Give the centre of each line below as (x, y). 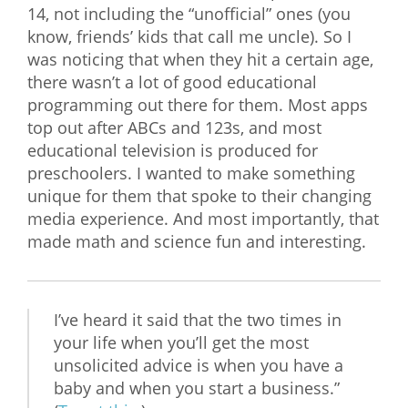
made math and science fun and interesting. (197, 242)
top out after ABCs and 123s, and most (174, 128)
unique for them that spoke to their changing (199, 196)
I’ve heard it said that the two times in (198, 320)
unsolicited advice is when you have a (199, 366)
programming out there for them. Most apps (198, 105)
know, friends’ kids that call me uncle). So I (189, 37)
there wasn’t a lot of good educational (172, 82)
